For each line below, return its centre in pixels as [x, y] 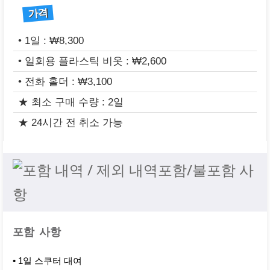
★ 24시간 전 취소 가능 [71, 122]
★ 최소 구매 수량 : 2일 [71, 102]
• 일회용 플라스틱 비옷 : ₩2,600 [92, 61]
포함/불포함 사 [206, 169]
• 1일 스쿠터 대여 [47, 260]
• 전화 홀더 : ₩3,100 [65, 81]
